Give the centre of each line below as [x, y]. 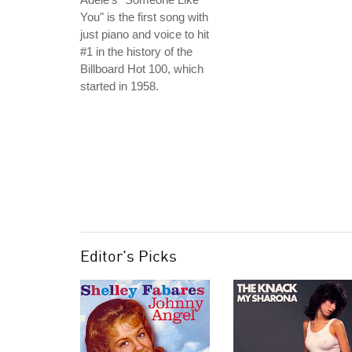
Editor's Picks [128, 256]
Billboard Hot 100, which [142, 69]
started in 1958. [119, 86]
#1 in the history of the [136, 52]
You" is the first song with [144, 17]
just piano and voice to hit [145, 35]
